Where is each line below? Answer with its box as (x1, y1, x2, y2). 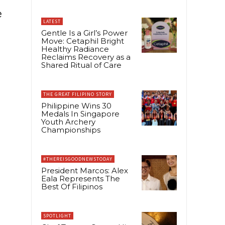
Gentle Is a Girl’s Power (41, 28, 128, 38)
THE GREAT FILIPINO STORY (43, 90, 112, 97)
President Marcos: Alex (41, 165, 128, 175)
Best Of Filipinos (41, 181, 102, 191)
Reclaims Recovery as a (41, 52, 131, 62)
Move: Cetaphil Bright (41, 36, 124, 46)
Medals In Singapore (41, 108, 120, 119)
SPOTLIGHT (43, 212, 71, 219)
